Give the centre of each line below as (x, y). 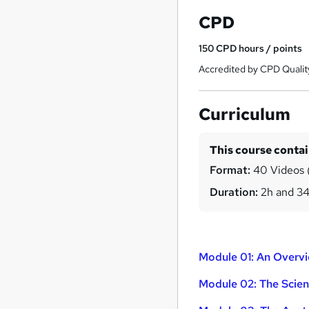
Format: (230, 170)
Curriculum (245, 114)
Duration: (234, 192)
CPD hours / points (259, 49)
